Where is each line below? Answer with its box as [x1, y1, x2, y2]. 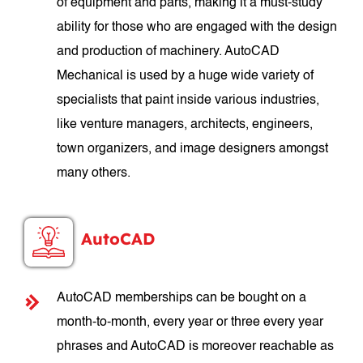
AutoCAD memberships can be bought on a [57, 292, 307, 305]
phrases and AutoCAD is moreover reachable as [57, 340, 335, 353]
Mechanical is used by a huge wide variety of [57, 70, 314, 83]
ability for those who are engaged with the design [57, 21, 338, 34]
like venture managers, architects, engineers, [57, 118, 314, 131]
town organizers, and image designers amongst [57, 143, 329, 156]
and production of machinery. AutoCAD [57, 45, 280, 58]
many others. [57, 167, 131, 180]
